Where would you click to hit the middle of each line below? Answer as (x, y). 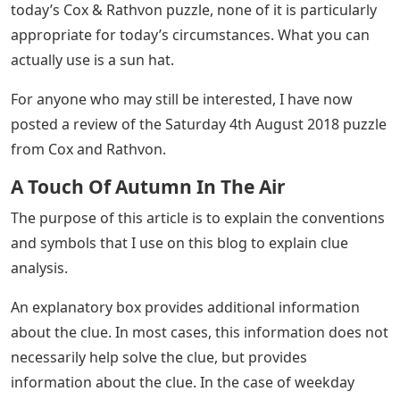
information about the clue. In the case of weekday (183, 382)
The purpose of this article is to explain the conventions (198, 218)
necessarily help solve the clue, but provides (159, 357)
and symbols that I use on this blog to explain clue (179, 243)
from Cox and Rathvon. (88, 149)
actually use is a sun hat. (92, 60)
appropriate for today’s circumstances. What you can (190, 35)
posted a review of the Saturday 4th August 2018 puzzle (199, 124)
